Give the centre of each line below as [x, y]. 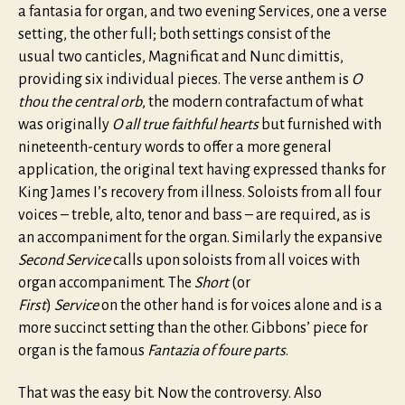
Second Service [64, 260]
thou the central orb [80, 102]
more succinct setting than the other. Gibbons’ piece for [193, 328]
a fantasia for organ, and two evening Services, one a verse [202, 11]
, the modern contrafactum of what [253, 102]
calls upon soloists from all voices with [235, 260]
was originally [65, 124]
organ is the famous [83, 350]
